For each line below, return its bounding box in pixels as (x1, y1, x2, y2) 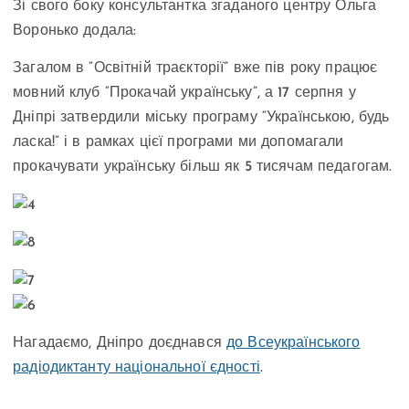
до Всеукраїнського (226, 336, 361, 351)
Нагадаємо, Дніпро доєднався (13, 336, 227, 351)
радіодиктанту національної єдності (13, 361, 260, 376)
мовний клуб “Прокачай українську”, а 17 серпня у (13, 86, 356, 101)
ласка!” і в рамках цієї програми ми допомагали (13, 135, 344, 151)
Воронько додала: (13, 23, 137, 38)
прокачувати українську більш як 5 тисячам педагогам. (13, 160, 393, 175)
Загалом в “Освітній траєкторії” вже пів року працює (13, 61, 378, 77)
